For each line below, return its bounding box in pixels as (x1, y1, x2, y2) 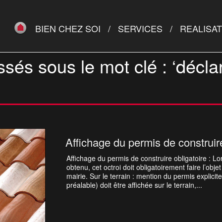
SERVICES (118, 22, 163, 35)
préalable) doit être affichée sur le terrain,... (66, 180, 202, 190)
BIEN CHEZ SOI (35, 22, 101, 35)
